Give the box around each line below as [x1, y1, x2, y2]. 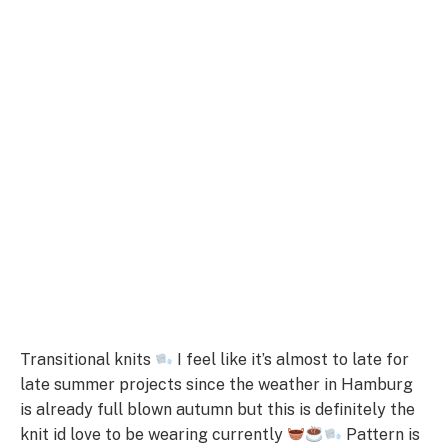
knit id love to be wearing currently [20, 425, 287, 445]
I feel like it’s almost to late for [173, 350, 410, 370]
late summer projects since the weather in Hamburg [20, 375, 413, 395]
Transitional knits [20, 350, 155, 370]
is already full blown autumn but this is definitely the [20, 400, 415, 420]
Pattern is [341, 425, 420, 445]
